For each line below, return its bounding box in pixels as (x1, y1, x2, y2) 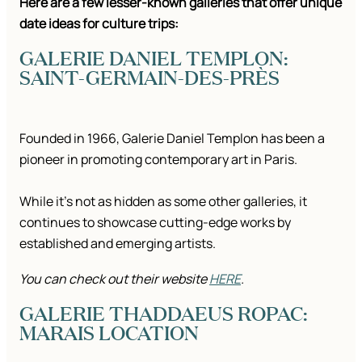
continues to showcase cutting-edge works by (19, 213, 291, 232)
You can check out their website (19, 270, 209, 288)
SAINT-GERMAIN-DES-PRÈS (19, 64, 280, 91)
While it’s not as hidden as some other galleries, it (19, 192, 307, 211)
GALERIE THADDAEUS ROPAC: (19, 300, 308, 327)
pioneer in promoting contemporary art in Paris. (19, 150, 297, 169)
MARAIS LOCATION (19, 319, 199, 347)
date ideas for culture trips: (19, 15, 179, 33)
